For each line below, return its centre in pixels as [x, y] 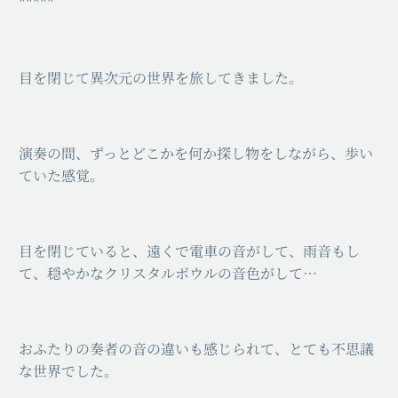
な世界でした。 [68, 371]
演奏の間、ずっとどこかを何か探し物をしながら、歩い [196, 153]
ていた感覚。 [61, 175]
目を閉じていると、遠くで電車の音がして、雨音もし [189, 251]
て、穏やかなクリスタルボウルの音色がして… [168, 273]
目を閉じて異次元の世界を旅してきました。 [161, 77]
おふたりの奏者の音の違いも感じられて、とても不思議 [196, 349]
